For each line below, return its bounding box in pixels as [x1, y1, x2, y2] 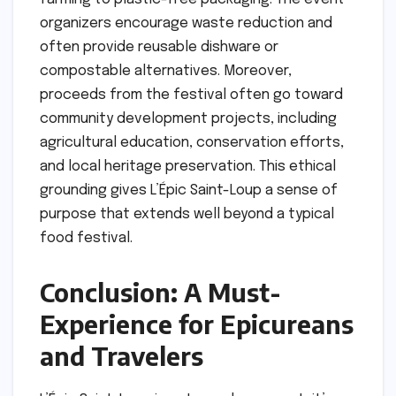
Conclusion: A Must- [40, 277, 281, 308]
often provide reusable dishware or [40, 40, 278, 56]
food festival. [40, 231, 133, 247]
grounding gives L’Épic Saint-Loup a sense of [40, 183, 338, 199]
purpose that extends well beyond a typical [40, 207, 334, 223]
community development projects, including [40, 111, 337, 127]
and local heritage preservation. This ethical [40, 159, 336, 175]
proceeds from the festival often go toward [40, 88, 343, 103]
